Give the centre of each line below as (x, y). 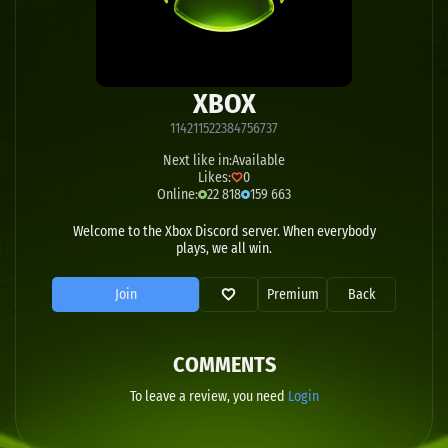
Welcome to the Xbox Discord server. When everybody (224, 231)
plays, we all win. (224, 248)
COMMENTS (224, 364)
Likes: (214, 177)
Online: (177, 194)
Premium (292, 294)
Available (258, 160)
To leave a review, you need (208, 396)
